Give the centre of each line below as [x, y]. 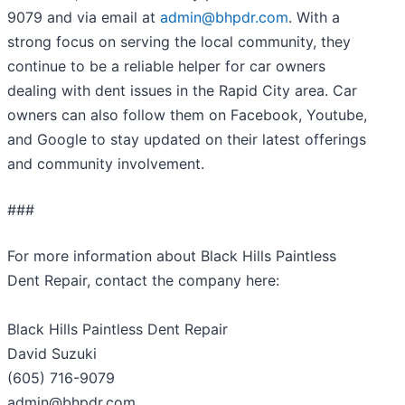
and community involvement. [106, 164]
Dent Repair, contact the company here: [143, 281]
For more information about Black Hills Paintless [172, 256]
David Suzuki [52, 354]
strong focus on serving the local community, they [179, 42]
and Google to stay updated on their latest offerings [187, 140]
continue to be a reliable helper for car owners [166, 66]
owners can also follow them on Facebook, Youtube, [187, 115]
